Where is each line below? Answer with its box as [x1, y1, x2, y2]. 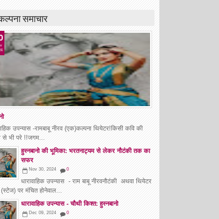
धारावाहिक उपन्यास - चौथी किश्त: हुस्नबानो [21, 199, 118, 207]
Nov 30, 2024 [29, 166, 56, 172]
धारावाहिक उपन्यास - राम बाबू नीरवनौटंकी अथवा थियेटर [21, 177, 152, 185]
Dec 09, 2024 [29, 210, 56, 215]
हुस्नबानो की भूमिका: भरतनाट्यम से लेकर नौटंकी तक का [21, 147, 150, 154]
